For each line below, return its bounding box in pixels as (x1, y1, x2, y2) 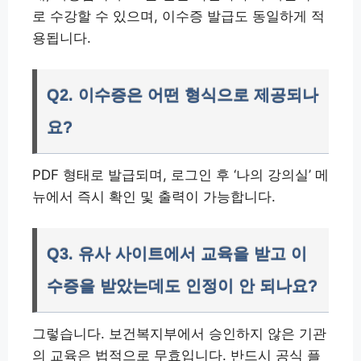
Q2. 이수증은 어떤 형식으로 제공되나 (47, 85, 318, 104)
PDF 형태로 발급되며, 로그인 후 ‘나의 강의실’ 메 (32, 166, 329, 183)
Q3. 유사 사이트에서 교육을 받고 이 (47, 244, 307, 263)
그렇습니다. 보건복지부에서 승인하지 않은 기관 (32, 325, 326, 342)
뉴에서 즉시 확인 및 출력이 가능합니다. (32, 188, 276, 205)
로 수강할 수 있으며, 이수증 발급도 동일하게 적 (32, 7, 325, 24)
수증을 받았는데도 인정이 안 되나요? (47, 276, 317, 295)
